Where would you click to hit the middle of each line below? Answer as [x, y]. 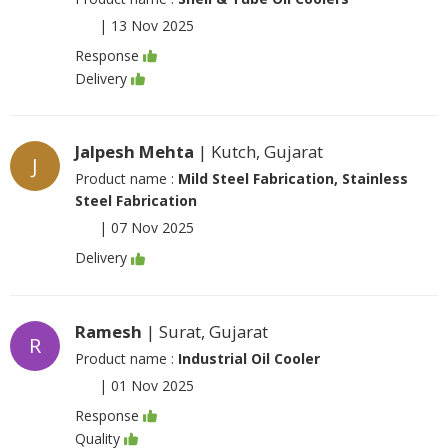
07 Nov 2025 [152, 228]
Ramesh [108, 331]
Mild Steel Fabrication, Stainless [293, 179]
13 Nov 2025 [152, 25]
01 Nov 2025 [152, 385]
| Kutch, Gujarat [258, 152]
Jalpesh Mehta [134, 152]
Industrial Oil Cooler [249, 358]
